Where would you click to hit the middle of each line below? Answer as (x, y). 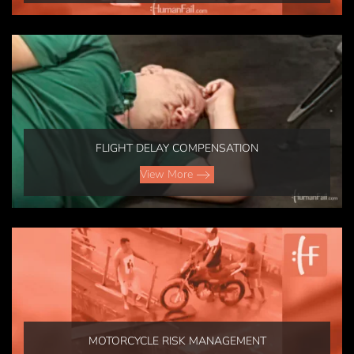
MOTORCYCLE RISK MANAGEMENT (177, 341)
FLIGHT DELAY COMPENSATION (177, 148)
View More (166, 174)
